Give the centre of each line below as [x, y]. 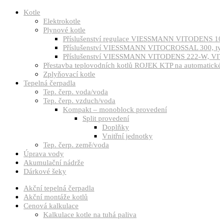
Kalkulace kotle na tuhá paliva [90, 215]
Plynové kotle [64, 30]
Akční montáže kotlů [56, 197]
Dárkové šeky [45, 171]
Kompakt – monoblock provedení [115, 110]
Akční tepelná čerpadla [59, 188]
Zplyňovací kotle [69, 74]
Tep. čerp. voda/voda [76, 92]
